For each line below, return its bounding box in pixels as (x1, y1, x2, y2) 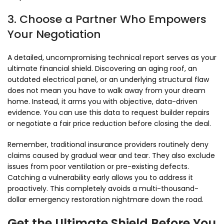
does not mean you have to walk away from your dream (7, 85, 205, 96)
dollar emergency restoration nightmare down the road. (7, 194, 203, 205)
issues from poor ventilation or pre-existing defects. (7, 161, 189, 172)
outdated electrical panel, (7, 74, 98, 85)
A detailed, (7, 52, 44, 63)
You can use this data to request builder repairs (41, 107, 209, 118)
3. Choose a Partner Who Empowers (7, 11, 206, 27)
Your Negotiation (7, 26, 101, 42)
